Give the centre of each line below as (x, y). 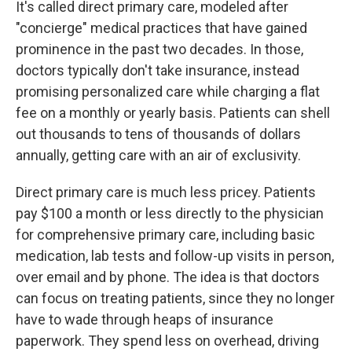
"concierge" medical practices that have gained (161, 28)
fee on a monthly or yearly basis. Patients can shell (173, 113)
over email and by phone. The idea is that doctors (168, 277)
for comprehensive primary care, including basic (165, 235)
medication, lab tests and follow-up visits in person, (175, 256)
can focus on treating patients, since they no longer (175, 298)
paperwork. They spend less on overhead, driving (167, 341)
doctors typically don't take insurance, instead (158, 70)
